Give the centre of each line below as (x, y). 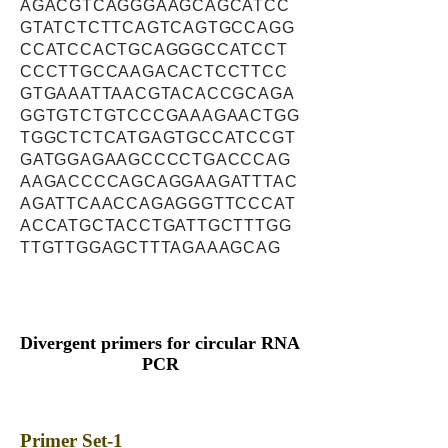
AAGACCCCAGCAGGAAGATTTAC (159, 181)
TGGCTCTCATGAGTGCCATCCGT (158, 137)
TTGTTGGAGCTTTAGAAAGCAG (150, 247)
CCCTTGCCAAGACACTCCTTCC (154, 71)
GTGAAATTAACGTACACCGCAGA (157, 93)
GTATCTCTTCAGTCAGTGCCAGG (157, 27)
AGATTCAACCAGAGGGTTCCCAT (158, 203)
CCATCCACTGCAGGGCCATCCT (154, 49)
